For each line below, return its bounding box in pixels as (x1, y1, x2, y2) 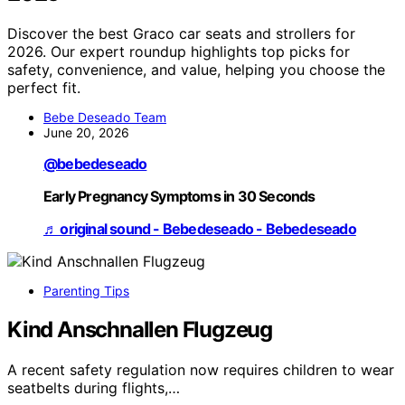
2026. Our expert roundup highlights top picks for (7, 42, 350, 61)
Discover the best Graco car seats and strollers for (7, 24, 355, 42)
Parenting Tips (43, 282, 129, 298)
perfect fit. (7, 78, 80, 97)
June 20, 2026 (43, 124, 129, 140)
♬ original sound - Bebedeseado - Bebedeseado (43, 219, 356, 238)
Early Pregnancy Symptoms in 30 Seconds (43, 186, 316, 205)
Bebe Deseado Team (43, 108, 166, 125)
